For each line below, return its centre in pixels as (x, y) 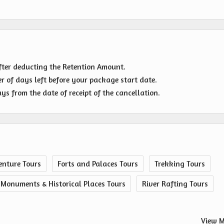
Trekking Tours (180, 164)
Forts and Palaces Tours (98, 164)
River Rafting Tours (175, 184)
